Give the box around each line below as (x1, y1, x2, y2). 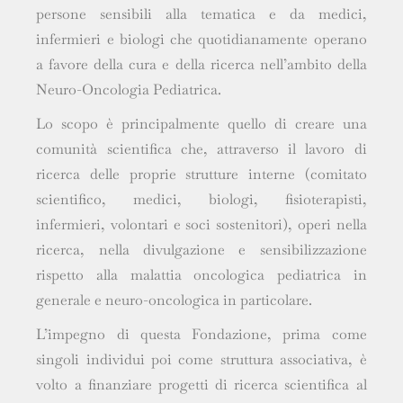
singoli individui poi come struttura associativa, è (36, 350, 367, 370)
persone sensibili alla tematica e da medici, (36, 4, 367, 24)
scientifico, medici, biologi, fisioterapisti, (36, 190, 367, 210)
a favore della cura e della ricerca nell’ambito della (36, 55, 367, 75)
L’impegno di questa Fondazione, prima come (36, 325, 367, 345)
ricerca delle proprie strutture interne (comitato (36, 165, 367, 184)
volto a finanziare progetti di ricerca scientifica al (36, 375, 367, 395)
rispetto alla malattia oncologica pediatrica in (36, 265, 367, 285)
